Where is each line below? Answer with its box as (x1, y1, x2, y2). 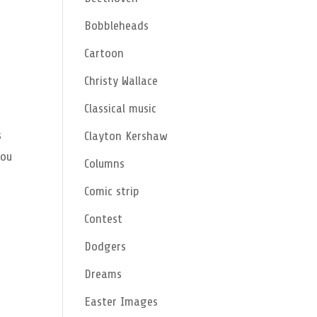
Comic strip (84, 184, 140, 198)
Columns (84, 156, 125, 171)
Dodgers (84, 239, 127, 253)
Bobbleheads (84, 18, 149, 33)
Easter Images (84, 294, 158, 309)
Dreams (84, 267, 122, 281)
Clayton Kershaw (84, 129, 168, 143)
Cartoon (84, 46, 125, 60)
